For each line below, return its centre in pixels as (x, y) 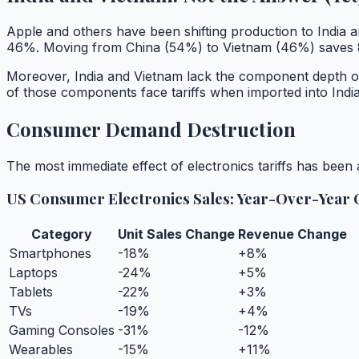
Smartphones (50, 254)
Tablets (31, 292)
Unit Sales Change (176, 234)
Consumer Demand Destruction (151, 129)
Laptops (33, 273)
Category (62, 234)
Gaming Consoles (62, 331)
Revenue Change (292, 234)
